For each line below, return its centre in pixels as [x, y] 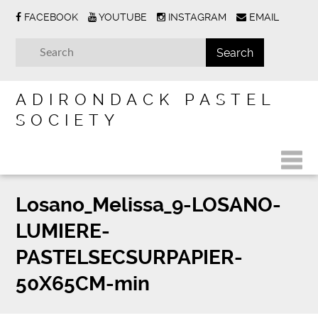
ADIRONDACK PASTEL [146, 99]
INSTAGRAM [198, 17]
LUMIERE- [63, 231]
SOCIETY [68, 120]
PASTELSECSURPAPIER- [130, 257]
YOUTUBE [123, 17]
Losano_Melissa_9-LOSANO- [149, 205]
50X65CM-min [83, 284]
